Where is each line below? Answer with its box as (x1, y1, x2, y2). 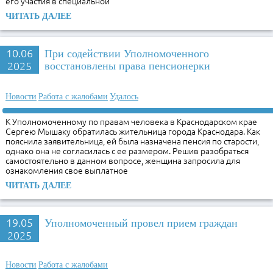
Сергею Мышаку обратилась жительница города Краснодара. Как (5, 127, 261, 136)
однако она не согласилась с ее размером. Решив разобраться (5, 146, 249, 156)
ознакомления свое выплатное (5, 166, 129, 175)
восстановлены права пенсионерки (44, 59, 210, 72)
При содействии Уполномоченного (44, 47, 209, 60)
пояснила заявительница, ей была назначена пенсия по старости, (5, 136, 260, 146)
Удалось (109, 92, 138, 101)
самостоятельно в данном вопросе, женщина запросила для (5, 156, 241, 166)
